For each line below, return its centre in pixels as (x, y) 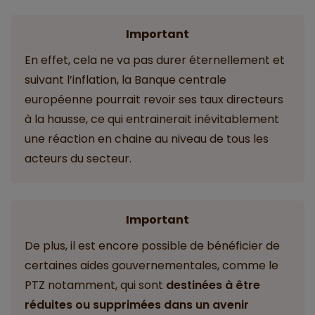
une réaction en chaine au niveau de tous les (147, 139)
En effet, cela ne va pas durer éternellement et (155, 60)
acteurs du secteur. (78, 159)
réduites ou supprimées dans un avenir (137, 305)
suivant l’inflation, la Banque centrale (126, 80)
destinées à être (213, 285)
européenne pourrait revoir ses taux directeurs (154, 100)
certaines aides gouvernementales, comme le (152, 266)
